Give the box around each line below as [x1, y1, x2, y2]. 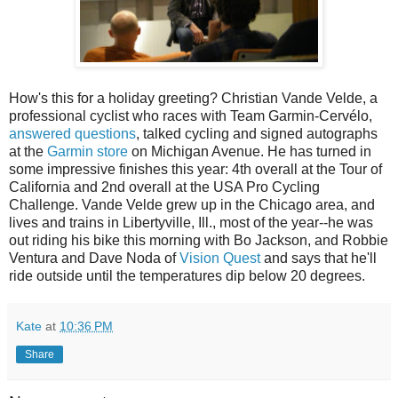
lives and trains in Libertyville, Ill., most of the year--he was [9, 215, 373, 231]
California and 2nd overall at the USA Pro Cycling [9, 179, 320, 195]
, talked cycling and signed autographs [136, 126, 378, 142]
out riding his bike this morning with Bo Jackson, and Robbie [9, 233, 388, 249]
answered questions [9, 126, 136, 142]
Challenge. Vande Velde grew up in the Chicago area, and [9, 197, 375, 213]
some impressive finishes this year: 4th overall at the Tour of [9, 162, 382, 178]
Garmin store [47, 144, 128, 160]
